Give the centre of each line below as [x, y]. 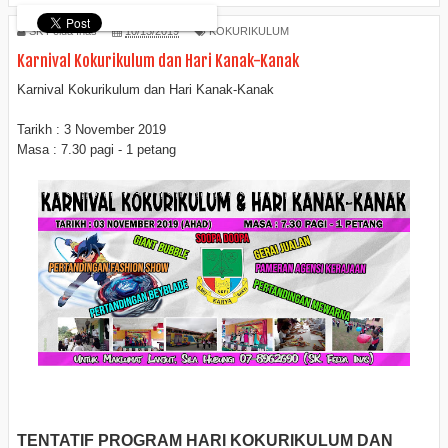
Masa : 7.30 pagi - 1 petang [96, 150]
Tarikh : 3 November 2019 [91, 130]
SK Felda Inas [63, 30]
